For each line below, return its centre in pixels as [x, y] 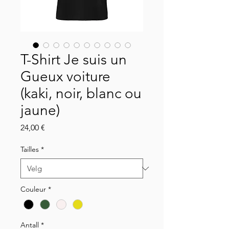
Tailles [30, 150]
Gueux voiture [65, 77]
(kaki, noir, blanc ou [81, 94]
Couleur [33, 189]
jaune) [40, 110]
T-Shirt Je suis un [74, 60]
